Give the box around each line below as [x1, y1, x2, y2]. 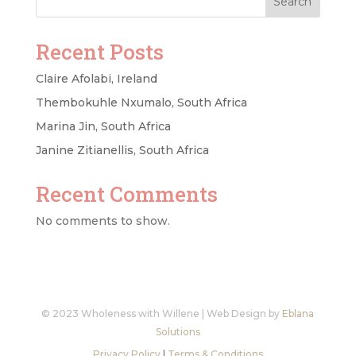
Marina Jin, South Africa [35, 119, 171, 134]
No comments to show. [35, 214, 170, 229]
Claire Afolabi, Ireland [35, 72, 157, 87]
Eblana [282, 308, 315, 320]
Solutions [155, 326, 200, 339]
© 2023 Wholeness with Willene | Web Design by [41, 308, 283, 320]
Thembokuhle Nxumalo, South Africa [35, 95, 247, 110]
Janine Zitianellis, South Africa [35, 143, 209, 158]
